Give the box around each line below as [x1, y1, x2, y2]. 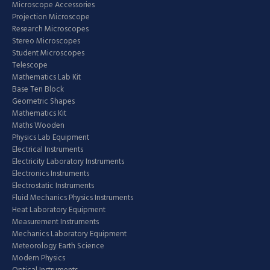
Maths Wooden [12, 119, 64, 132]
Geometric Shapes [12, 95, 75, 108]
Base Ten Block [12, 83, 64, 96]
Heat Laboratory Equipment [12, 203, 105, 216]
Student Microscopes [12, 46, 84, 60]
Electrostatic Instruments [12, 179, 94, 192]
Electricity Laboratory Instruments [12, 155, 124, 168]
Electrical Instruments [12, 143, 83, 156]
